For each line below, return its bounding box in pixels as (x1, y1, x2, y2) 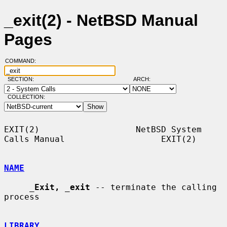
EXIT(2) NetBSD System (4, 124, 202, 134)
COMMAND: (5, 58, 42, 64)
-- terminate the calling (90, 182, 217, 192)
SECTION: (7, 76, 39, 83)
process (4, 192, 40, 202)
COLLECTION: (7, 94, 45, 100)
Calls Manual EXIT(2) (4, 134, 197, 144)
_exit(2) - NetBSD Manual (4, 11, 198, 30)
